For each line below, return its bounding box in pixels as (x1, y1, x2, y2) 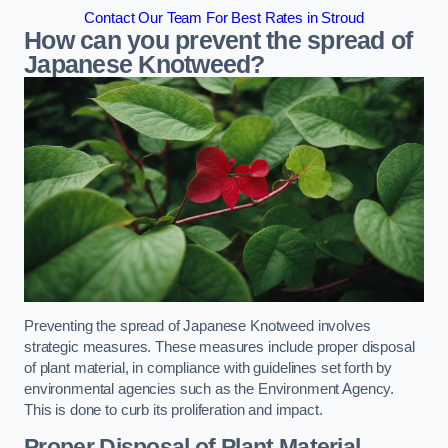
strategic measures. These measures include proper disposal (24, 339, 415, 356)
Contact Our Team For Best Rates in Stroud (84, 10, 364, 26)
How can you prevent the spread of (24, 27, 413, 54)
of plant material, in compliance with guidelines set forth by (24, 360, 393, 377)
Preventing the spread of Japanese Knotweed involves (24, 318, 371, 335)
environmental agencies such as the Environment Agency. (24, 381, 395, 398)
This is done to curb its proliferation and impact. (24, 402, 323, 419)
